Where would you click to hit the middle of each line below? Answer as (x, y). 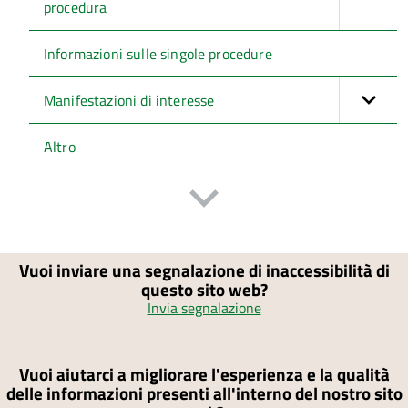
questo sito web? (204, 290)
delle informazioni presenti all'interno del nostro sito (204, 393)
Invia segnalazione (204, 308)
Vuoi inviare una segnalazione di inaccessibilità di (204, 270)
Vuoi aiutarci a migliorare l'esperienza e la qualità (204, 374)
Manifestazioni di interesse (129, 100)
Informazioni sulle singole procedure (158, 54)
